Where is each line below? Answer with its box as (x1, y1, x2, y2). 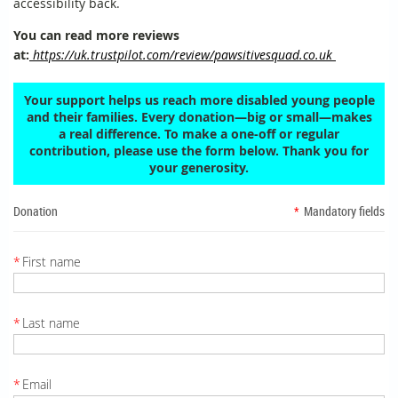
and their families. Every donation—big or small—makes (26, 107, 372, 125)
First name (22, 252, 81, 270)
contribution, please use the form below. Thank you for (29, 141, 369, 159)
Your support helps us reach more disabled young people (23, 91, 375, 108)
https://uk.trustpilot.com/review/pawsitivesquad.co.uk (29, 45, 336, 63)
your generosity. (149, 158, 249, 176)
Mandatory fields (304, 202, 385, 219)
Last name (22, 314, 80, 331)
